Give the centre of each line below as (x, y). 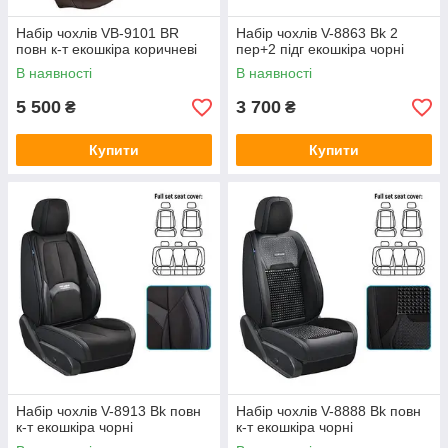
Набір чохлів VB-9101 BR (97, 33)
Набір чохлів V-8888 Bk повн (328, 411)
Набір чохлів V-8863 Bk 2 (317, 33)
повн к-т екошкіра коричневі (106, 49)
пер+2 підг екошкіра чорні (320, 49)
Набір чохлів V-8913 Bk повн (108, 411)
